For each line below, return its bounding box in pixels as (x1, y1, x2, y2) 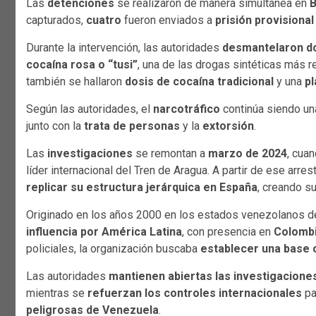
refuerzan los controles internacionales (87, 286, 302, 300)
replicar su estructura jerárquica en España (26, 180, 257, 194)
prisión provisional (215, 13, 314, 27)
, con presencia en (182, 224, 274, 238)
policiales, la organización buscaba (26, 241, 200, 255)
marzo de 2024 (208, 146, 287, 160)
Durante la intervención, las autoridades (26, 40, 222, 54)
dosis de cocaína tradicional (125, 74, 274, 88)
